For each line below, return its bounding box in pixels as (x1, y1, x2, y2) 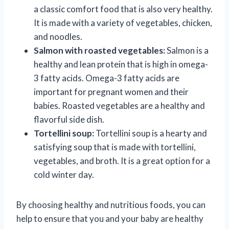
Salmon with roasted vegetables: (34, 44, 165, 56)
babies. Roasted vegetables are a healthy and (34, 100, 205, 111)
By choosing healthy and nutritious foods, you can (16, 199, 205, 210)
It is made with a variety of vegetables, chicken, (34, 17, 212, 28)
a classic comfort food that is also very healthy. (34, 3, 213, 14)
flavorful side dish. (34, 113, 104, 125)
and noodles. (34, 31, 82, 42)
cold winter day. (34, 169, 94, 180)
